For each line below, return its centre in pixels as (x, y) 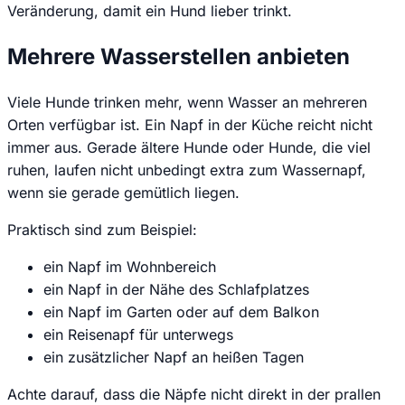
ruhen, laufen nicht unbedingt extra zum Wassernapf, (187, 170)
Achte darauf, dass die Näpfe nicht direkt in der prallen (194, 394)
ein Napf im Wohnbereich (130, 266)
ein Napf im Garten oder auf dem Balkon (181, 311)
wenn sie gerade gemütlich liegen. (123, 192)
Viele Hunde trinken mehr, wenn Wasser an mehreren (187, 102)
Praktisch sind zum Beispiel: (102, 229)
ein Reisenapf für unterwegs (138, 334)
